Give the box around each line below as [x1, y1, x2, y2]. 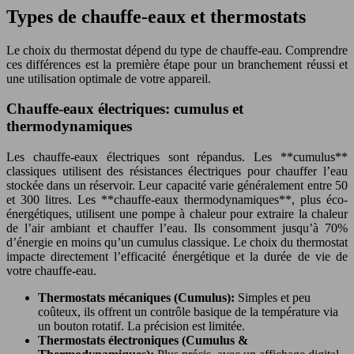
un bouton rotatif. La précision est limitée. [38, 319, 245, 333]
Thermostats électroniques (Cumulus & [38, 333, 248, 348]
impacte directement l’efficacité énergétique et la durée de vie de [6, 250, 348, 264]
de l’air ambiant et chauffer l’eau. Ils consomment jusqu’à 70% [6, 221, 348, 235]
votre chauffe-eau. [6, 264, 96, 278]
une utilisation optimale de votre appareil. [6, 71, 211, 85]
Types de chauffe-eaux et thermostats [6, 6, 306, 27]
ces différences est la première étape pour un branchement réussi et [6, 57, 348, 71]
